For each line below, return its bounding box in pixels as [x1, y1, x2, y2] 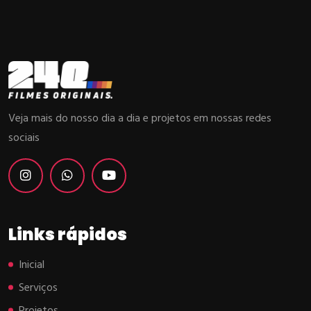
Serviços [19, 279, 58, 298]
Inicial [19, 256, 44, 275]
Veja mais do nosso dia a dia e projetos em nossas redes [8, 110, 271, 128]
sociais [8, 129, 40, 148]
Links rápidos [8, 223, 127, 246]
